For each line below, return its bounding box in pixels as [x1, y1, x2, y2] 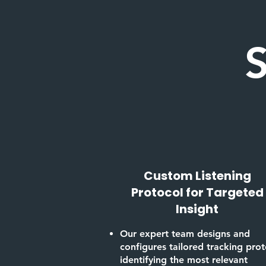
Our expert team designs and [120, 228, 250, 239]
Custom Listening [143, 167, 251, 184]
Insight [176, 201, 218, 217]
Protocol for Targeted [131, 184, 264, 201]
